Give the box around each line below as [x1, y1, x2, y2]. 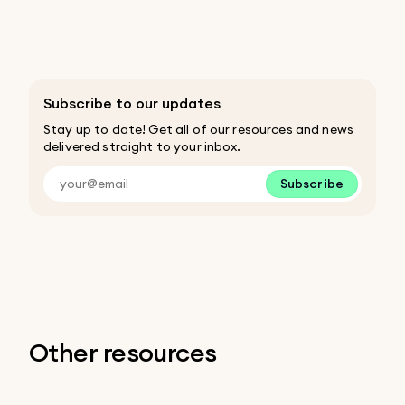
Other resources [29, 335, 217, 369]
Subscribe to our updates [43, 93, 221, 113]
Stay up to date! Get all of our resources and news [43, 120, 354, 137]
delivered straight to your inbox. [43, 137, 241, 155]
